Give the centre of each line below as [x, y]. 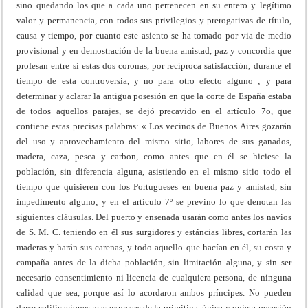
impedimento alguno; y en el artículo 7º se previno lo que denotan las [154, 201]
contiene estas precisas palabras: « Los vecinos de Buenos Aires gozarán [154, 126]
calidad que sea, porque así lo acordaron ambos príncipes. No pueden [154, 292]
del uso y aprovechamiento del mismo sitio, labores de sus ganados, [154, 141]
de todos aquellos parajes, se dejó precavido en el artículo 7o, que [154, 111]
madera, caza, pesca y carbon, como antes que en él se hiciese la [154, 156]
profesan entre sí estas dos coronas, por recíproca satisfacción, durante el [154, 65]
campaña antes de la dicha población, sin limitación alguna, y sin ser [154, 262]
